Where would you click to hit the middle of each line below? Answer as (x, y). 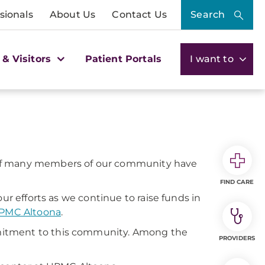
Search (208, 14)
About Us (72, 14)
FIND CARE (237, 182)
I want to (213, 59)
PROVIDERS (237, 238)
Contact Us (139, 14)
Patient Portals (123, 59)
